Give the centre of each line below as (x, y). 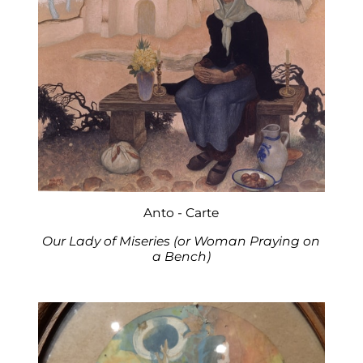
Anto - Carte (181, 212)
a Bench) (181, 256)
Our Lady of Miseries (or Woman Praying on (181, 241)
